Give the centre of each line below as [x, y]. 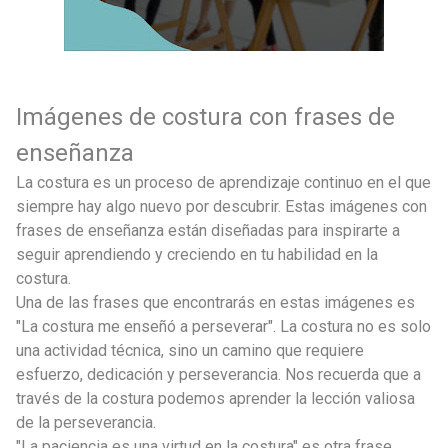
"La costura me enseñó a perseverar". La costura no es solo [223, 326]
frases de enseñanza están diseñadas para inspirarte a [208, 230]
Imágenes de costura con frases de [205, 116]
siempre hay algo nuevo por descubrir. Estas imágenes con [221, 206]
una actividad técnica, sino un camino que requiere [190, 350]
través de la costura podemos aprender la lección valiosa [215, 398]
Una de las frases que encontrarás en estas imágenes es [215, 302]
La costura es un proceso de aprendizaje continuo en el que [223, 182]
